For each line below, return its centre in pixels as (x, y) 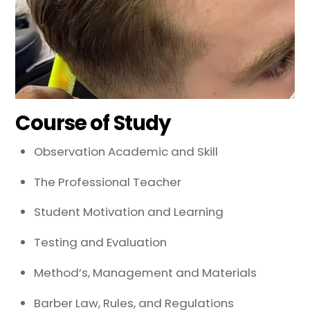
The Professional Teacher (108, 182)
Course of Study (93, 123)
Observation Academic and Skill (126, 151)
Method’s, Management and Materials (146, 273)
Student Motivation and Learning (129, 212)
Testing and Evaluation (101, 243)
